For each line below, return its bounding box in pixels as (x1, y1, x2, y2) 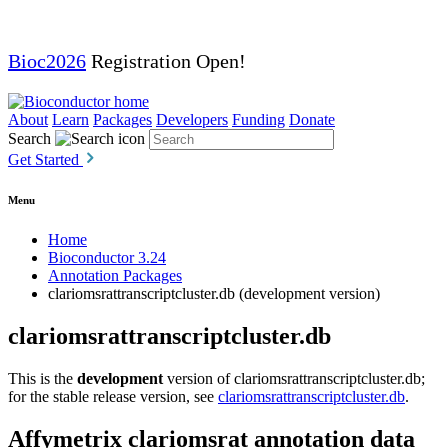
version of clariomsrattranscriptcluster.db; (163, 369, 425, 387)
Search (8, 130, 51, 147)
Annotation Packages (48, 266, 182, 284)
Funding (232, 111, 285, 128)
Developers (156, 111, 228, 128)
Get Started (8, 151, 83, 168)
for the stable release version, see (8, 387, 218, 405)
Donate (289, 111, 335, 128)
